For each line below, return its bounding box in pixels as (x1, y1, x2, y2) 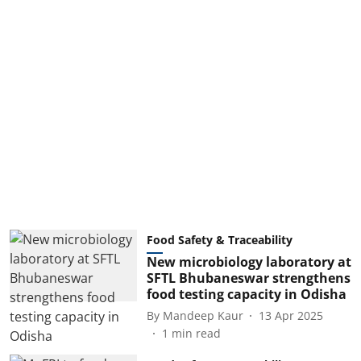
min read (171, 326, 221, 341)
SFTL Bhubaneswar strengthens (146, 269, 351, 287)
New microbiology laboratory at (146, 253, 351, 271)
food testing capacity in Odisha (146, 285, 346, 303)
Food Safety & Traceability (146, 232, 293, 247)
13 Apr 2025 (258, 307, 323, 323)
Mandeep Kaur (162, 307, 243, 323)
